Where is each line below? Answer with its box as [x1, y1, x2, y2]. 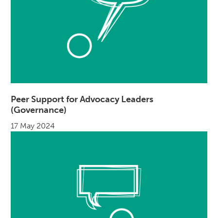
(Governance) [11, 105, 67, 116]
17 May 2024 [11, 121, 55, 131]
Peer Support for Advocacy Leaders [11, 94, 154, 105]
